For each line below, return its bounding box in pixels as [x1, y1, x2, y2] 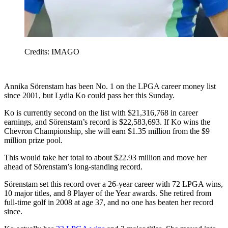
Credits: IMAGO [24, 47, 79, 56]
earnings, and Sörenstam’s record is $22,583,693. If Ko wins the [4, 117, 210, 126]
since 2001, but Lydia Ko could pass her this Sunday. [4, 91, 175, 100]
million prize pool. [4, 135, 63, 145]
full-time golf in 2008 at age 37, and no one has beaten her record [4, 197, 213, 207]
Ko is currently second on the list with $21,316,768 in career [4, 108, 198, 117]
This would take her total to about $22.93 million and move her [4, 153, 207, 162]
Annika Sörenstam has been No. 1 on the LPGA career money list [4, 81, 216, 91]
